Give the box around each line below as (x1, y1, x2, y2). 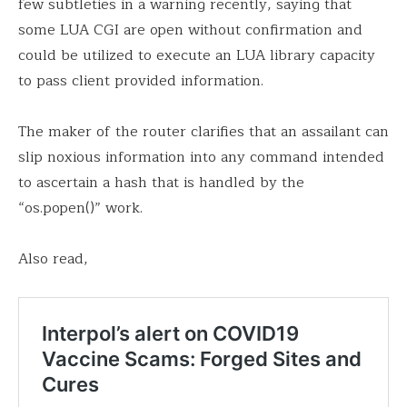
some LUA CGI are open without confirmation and (18, 18, 362, 42)
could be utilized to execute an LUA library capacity (18, 44, 375, 67)
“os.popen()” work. (18, 196, 143, 220)
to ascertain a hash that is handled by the (18, 171, 304, 194)
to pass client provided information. (18, 69, 263, 93)
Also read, (18, 247, 88, 271)
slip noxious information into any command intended (18, 145, 384, 169)
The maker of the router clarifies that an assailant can (18, 120, 389, 144)
